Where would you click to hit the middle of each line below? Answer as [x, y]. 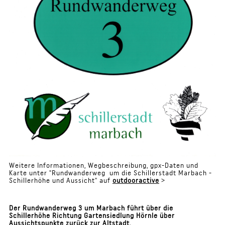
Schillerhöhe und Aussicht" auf [61, 181]
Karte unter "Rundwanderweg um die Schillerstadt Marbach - [110, 173]
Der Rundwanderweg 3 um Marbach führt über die [91, 208]
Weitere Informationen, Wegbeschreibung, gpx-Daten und [103, 165]
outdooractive [136, 181]
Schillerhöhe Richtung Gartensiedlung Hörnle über [92, 216]
